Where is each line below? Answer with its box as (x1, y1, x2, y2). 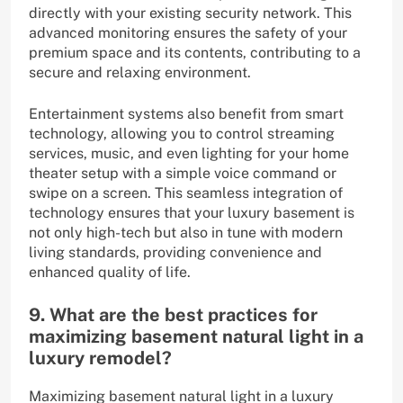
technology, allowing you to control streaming (29, 125, 335, 143)
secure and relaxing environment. (29, 64, 251, 82)
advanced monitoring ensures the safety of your (29, 24, 347, 42)
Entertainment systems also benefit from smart (29, 105, 344, 123)
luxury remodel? (29, 347, 172, 370)
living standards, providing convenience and (29, 244, 322, 262)
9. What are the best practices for (29, 304, 318, 327)
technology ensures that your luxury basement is (29, 204, 354, 222)
